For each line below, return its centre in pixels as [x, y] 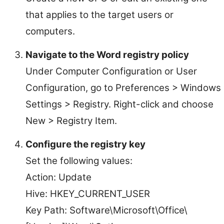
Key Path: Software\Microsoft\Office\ [106, 210]
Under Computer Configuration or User [111, 71]
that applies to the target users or [99, 14]
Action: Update [58, 177]
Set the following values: [79, 160]
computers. [50, 31]
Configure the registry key [85, 144]
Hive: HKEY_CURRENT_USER [88, 193]
